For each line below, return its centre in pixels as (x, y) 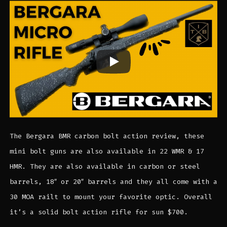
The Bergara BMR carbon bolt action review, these (107, 136)
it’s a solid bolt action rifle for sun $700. (99, 212)
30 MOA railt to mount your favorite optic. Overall (111, 197)
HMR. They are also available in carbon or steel (105, 166)
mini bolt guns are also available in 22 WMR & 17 (107, 151)
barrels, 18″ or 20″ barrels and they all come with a (113, 181)
